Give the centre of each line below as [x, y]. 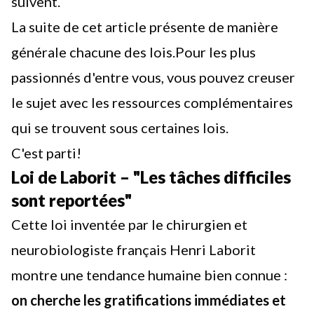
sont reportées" [71, 200]
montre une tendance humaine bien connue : [149, 275]
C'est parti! [46, 153]
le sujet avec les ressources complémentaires [152, 102]
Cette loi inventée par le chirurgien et [129, 224]
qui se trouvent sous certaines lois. [120, 128]
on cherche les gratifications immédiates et [149, 300]
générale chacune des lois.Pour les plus [134, 52]
